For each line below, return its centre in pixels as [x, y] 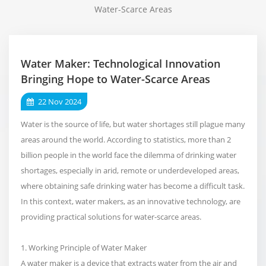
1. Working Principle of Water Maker [84, 247]
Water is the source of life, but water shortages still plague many [133, 124]
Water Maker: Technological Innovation [121, 63]
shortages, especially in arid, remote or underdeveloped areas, [130, 170]
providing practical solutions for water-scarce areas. [111, 216]
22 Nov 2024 [59, 101]
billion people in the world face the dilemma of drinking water [129, 155]
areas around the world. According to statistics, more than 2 [126, 139]
